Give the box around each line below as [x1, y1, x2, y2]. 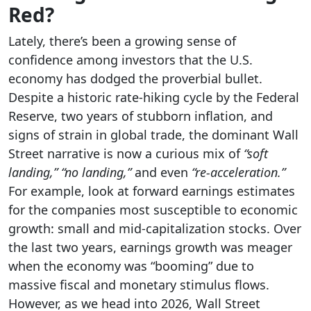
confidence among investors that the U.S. [8, 51, 253, 69]
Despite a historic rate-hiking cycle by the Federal [8, 89, 299, 106]
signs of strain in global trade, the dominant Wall [8, 126, 299, 144]
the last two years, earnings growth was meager [8, 239, 292, 256]
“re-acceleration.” [192, 164, 285, 181]
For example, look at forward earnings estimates [8, 183, 295, 200]
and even [131, 164, 192, 181]
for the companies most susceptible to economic [8, 201, 298, 219]
